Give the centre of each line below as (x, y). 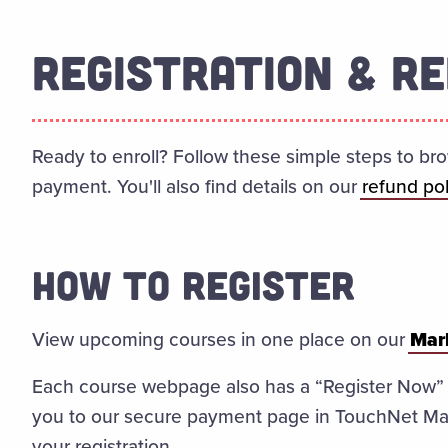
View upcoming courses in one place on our (220, 339)
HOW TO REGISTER (193, 284)
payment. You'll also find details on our (196, 186)
